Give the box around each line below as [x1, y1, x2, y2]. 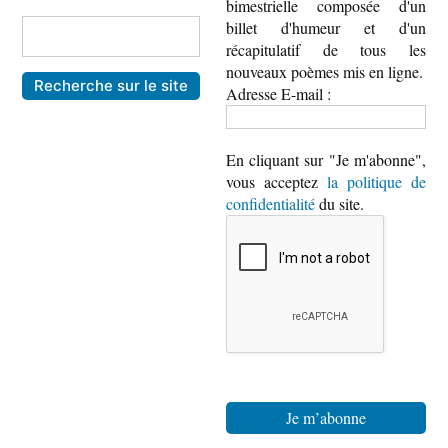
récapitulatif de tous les [225, 39, 426, 61]
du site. [314, 193, 364, 215]
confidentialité [225, 193, 315, 215]
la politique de [326, 171, 426, 193]
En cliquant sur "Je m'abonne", [225, 149, 426, 171]
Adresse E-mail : [225, 83, 336, 105]
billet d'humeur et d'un [225, 17, 426, 39]
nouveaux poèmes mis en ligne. [225, 61, 423, 83]
